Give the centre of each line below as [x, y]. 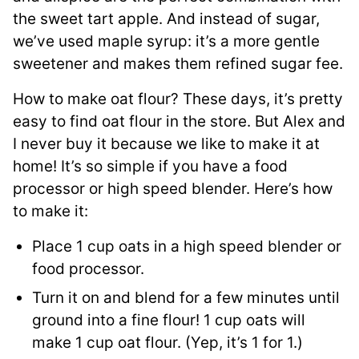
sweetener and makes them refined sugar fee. [178, 64]
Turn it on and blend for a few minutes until [186, 298]
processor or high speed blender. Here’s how [173, 189]
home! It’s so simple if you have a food [150, 167]
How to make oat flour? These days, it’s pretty [178, 99]
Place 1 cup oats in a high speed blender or [187, 247]
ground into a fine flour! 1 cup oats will [169, 321]
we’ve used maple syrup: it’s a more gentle [166, 42]
